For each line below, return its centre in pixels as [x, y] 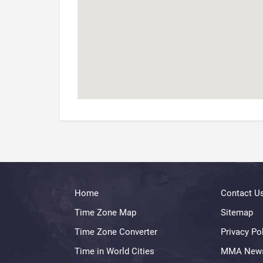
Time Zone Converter [116, 232]
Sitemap [237, 213]
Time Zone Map [105, 213]
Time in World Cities [114, 251]
